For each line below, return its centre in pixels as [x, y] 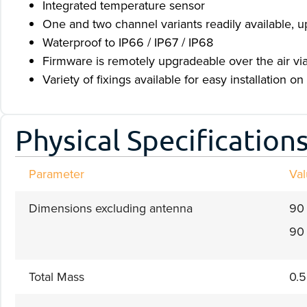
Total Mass [57, 277]
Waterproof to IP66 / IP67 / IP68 [128, 42]
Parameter [57, 174]
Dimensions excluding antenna [111, 208]
